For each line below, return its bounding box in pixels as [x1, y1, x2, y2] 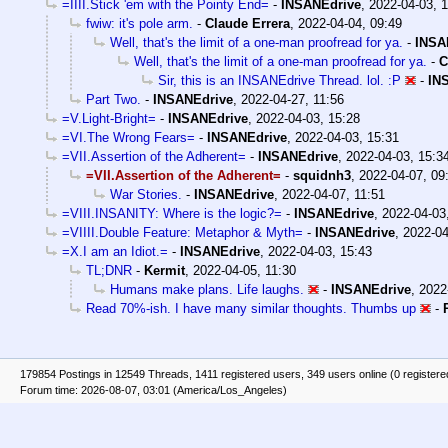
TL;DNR [86, 263, 132, 279]
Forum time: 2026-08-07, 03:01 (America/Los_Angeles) [20, 383, 287, 396]
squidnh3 [293, 168, 351, 184]
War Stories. [110, 187, 182, 203]
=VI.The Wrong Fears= [62, 130, 195, 146]
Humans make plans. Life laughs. [110, 282, 304, 298]
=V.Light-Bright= [62, 111, 156, 127]
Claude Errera [205, 16, 290, 32]
